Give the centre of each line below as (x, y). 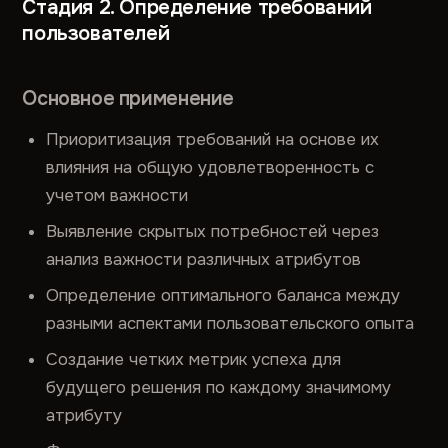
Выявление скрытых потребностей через (213, 231)
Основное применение (128, 98)
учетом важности (117, 195)
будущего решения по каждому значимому (219, 387)
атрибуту (84, 415)
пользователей (96, 33)
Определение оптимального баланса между (223, 295)
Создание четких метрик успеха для (194, 359)
